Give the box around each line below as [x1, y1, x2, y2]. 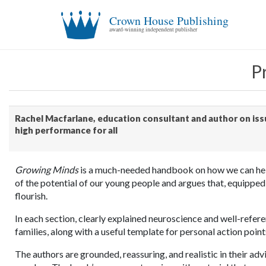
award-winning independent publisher [109, 25, 198, 33]
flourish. [15, 190, 47, 201]
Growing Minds [15, 164, 78, 175]
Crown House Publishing [109, 12, 229, 28]
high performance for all [15, 125, 118, 135]
